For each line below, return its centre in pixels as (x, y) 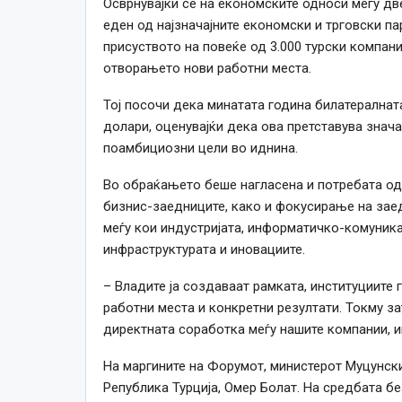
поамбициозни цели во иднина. (200, 148)
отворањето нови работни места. (207, 68)
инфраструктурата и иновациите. (204, 249)
